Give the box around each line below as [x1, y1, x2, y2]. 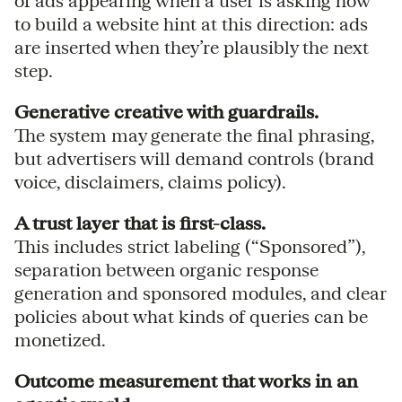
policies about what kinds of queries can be [14, 305, 368, 327]
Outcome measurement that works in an [14, 370, 358, 391]
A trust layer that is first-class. [14, 212, 266, 233]
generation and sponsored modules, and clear [14, 282, 387, 303]
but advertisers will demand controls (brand [14, 147, 374, 169]
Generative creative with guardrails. [14, 100, 319, 122]
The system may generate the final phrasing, [14, 124, 374, 145]
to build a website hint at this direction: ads [14, 13, 368, 34]
